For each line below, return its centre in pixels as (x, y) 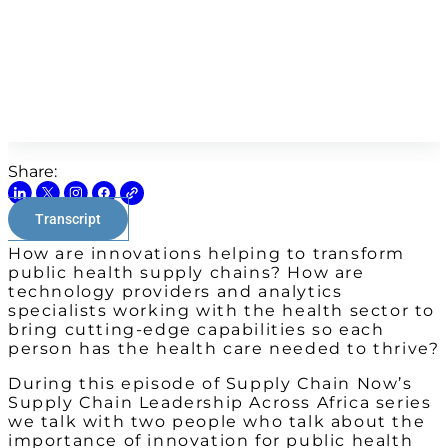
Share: (32, 172)
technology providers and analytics (175, 292)
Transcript (68, 219)
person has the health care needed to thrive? (224, 349)
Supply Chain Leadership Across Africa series (220, 403)
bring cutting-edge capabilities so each (196, 330)
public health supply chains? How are (186, 273)
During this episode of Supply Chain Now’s (210, 384)
